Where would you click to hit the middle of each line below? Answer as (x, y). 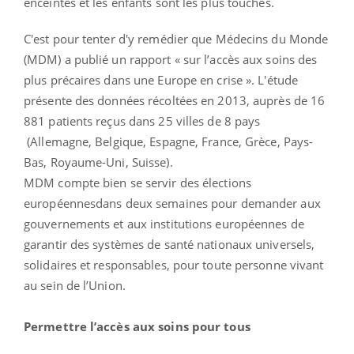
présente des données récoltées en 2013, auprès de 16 (175, 100)
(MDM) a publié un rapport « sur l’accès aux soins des (171, 59)
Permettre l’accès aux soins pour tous (137, 326)
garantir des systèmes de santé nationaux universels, (169, 244)
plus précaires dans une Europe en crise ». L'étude (161, 79)
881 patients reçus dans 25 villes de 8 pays (142, 121)
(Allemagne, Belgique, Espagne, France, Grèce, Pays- (169, 141)
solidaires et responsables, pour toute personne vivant (174, 264)
